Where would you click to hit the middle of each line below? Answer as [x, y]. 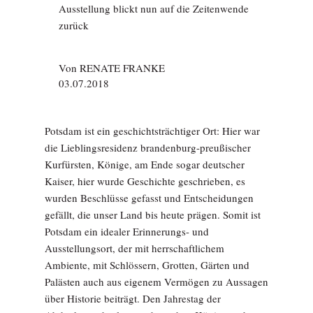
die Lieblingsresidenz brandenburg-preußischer [148, 147]
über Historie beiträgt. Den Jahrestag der [133, 298]
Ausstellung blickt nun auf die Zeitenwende [154, 8]
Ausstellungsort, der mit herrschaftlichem [134, 248]
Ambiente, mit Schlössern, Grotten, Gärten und [147, 265]
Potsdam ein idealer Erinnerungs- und [127, 231]
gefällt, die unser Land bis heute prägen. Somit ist [153, 214]
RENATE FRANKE [122, 68]
